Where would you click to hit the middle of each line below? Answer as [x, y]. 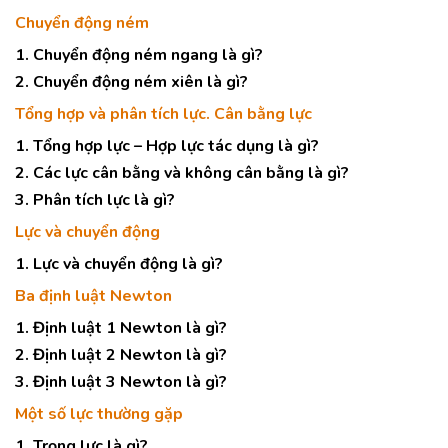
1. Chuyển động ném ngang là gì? [139, 55]
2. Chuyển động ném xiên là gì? [131, 82]
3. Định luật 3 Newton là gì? [121, 382]
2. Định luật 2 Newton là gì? [121, 355]
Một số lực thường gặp [99, 414]
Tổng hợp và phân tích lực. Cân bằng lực [163, 114]
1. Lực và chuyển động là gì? [119, 264]
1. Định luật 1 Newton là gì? [121, 328]
